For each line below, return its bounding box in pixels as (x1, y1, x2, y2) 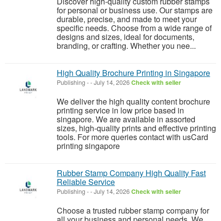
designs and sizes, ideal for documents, (57, 31, 194, 42)
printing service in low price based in (57, 105, 184, 116)
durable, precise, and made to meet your (57, 13, 197, 25)
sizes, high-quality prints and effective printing (57, 122, 216, 134)
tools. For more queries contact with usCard (57, 131, 208, 143)
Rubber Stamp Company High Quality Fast (57, 167, 206, 179)
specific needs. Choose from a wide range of (57, 22, 212, 34)
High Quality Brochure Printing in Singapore (57, 67, 210, 78)
